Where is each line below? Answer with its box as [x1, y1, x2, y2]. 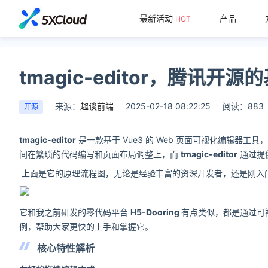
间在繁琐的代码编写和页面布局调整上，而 [19, 149, 181, 159]
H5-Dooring [130, 207, 181, 217]
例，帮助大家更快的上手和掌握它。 [19, 221, 153, 232]
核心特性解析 [37, 242, 95, 254]
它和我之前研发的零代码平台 [19, 207, 130, 217]
